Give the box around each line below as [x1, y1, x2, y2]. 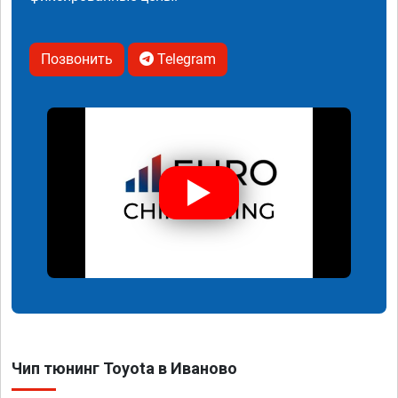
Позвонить [41, 50, 113, 68]
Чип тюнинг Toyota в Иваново [12, 358, 237, 378]
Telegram [154, 50, 216, 68]
